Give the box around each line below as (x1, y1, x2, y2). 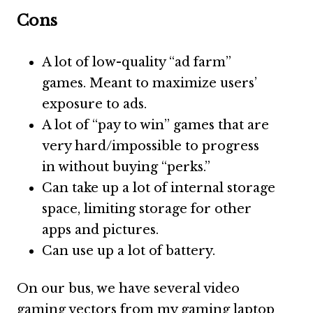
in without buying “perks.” (42, 159, 210, 175)
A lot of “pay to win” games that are (42, 117, 269, 133)
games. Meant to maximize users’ (42, 75, 257, 91)
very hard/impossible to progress (42, 138, 259, 154)
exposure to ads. (42, 96, 147, 112)
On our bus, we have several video (17, 281, 240, 296)
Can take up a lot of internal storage (42, 180, 275, 196)
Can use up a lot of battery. (42, 243, 215, 259)
